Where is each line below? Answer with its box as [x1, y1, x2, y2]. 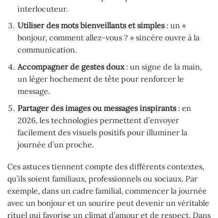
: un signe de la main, [124, 61, 202, 72]
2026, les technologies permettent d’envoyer [17, 115, 179, 125]
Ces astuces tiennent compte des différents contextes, [7, 162, 204, 172]
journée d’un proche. [17, 139, 94, 149]
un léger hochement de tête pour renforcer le [17, 73, 184, 84]
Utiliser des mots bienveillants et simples [17, 20, 164, 31]
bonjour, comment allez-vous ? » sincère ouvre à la [17, 33, 200, 43]
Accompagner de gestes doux [17, 61, 124, 72]
